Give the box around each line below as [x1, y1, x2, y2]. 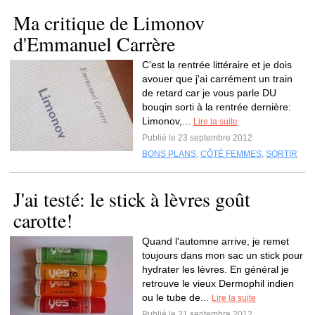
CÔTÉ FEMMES [200, 149, 262, 159]
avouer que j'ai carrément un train [142, 73, 292, 84]
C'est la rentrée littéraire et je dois [142, 59, 292, 70]
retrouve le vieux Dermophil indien [142, 278, 294, 289]
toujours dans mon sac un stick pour [142, 250, 303, 261]
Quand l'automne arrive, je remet [142, 236, 289, 247]
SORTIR [266, 149, 297, 159]
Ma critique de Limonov [13, 9, 205, 36]
